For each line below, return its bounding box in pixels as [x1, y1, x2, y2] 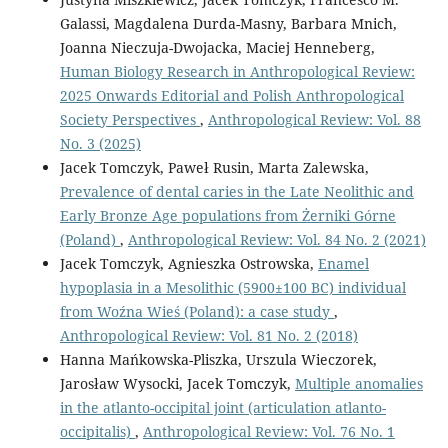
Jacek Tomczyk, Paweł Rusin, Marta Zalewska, [59, 157, 369, 177]
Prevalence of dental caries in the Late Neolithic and [59, 181, 414, 201]
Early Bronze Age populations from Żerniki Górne [59, 205, 396, 225]
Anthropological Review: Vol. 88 [207, 109, 421, 129]
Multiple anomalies [294, 373, 423, 393]
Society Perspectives [59, 109, 200, 129]
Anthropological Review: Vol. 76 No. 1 [142, 421, 395, 441]
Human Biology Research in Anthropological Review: [59, 61, 415, 81]
